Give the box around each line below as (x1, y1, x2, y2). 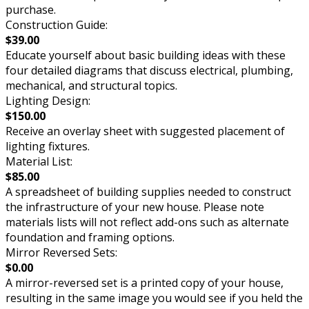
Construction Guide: (6, 17, 108, 32)
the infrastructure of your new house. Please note (6, 199, 264, 215)
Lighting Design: (6, 92, 90, 108)
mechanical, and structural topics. (6, 77, 177, 93)
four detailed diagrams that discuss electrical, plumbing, (6, 62, 293, 78)
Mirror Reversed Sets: (6, 244, 117, 260)
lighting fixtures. (6, 138, 90, 154)
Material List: (6, 153, 72, 169)
